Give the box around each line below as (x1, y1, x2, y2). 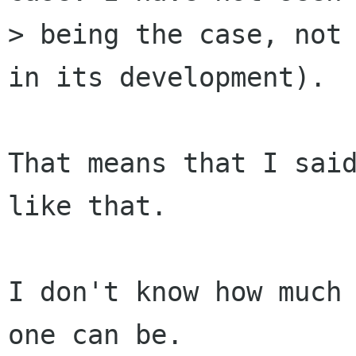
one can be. (8, 319, 183, 351)
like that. (8, 190, 167, 222)
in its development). (8, 61, 326, 94)
